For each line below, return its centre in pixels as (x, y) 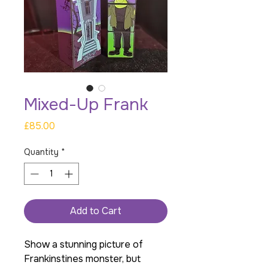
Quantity (41, 152)
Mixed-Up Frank (86, 105)
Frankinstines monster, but (82, 259)
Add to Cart (96, 211)
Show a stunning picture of (83, 245)
